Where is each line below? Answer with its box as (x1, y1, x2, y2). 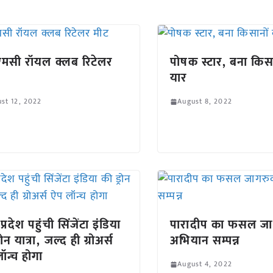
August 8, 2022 (177, 95, 232, 107)
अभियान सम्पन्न (170, 230, 241, 251)
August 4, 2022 (177, 258, 232, 270)
